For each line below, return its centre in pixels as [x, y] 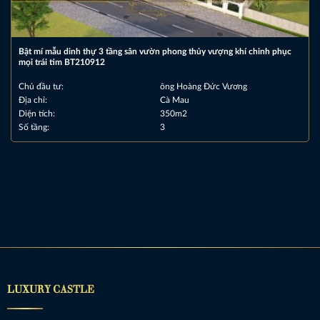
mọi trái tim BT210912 [61, 62]
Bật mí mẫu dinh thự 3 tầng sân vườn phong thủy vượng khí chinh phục [155, 51]
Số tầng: [34, 127]
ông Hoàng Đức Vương [204, 86]
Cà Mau [175, 100]
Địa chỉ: [32, 100]
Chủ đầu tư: [41, 86]
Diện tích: [36, 113]
